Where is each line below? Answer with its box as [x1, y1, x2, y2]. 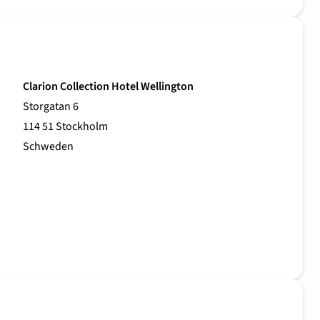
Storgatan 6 [23, 99, 79, 115]
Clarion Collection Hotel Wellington [23, 79, 194, 95]
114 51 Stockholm [23, 119, 108, 135]
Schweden [23, 139, 74, 155]
